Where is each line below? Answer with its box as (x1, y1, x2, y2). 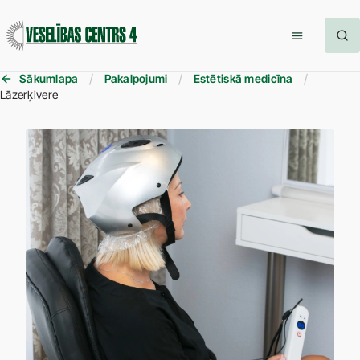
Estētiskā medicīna (193, 72, 293, 85)
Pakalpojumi (104, 72, 168, 85)
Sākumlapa (19, 72, 79, 85)
